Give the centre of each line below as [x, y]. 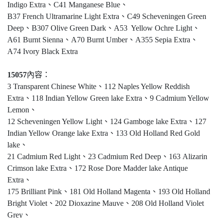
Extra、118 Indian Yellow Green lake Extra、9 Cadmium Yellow [108, 98]
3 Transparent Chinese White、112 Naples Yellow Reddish [99, 87]
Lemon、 [22, 110]
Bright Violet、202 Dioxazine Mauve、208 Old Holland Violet [106, 203]
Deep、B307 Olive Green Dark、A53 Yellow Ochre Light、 [104, 28]
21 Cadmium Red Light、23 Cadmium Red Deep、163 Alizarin [107, 157]
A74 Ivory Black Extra [43, 52]
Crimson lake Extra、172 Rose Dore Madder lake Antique [98, 168]
